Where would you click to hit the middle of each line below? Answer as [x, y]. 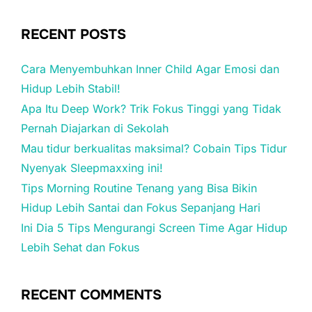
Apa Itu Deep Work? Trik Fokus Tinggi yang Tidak [151, 109]
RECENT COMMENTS [91, 295]
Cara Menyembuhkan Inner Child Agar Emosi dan [150, 69]
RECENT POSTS [73, 34]
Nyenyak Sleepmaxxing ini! [92, 168]
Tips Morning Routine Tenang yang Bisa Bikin [139, 188]
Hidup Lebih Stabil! [71, 88]
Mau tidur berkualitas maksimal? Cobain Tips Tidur [154, 148]
